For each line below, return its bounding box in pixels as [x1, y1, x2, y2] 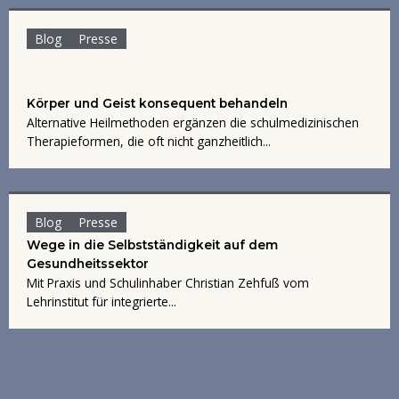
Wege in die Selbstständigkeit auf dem [27, 238, 278, 253]
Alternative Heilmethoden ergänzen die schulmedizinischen [27, 114, 359, 132]
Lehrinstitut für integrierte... [27, 293, 176, 311]
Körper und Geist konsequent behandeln [27, 96, 288, 111]
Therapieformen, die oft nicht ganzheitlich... [27, 133, 271, 151]
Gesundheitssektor [27, 256, 149, 272]
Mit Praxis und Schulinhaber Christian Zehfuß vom [27, 274, 309, 292]
